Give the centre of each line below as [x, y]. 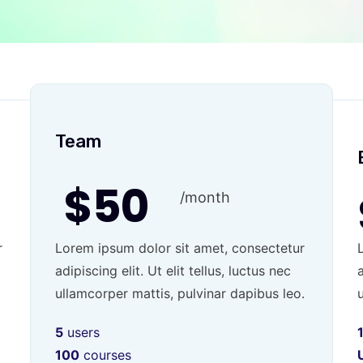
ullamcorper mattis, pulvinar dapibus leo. [180, 293]
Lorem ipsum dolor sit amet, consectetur [180, 248]
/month [205, 197]
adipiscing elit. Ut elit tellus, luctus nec [173, 270]
